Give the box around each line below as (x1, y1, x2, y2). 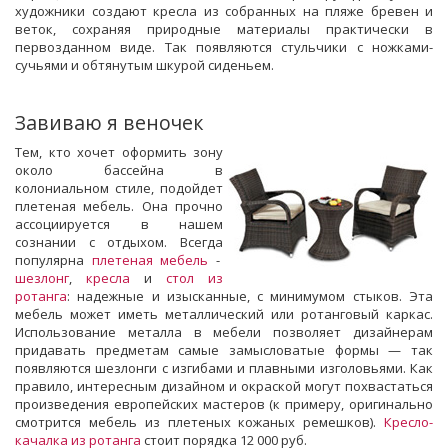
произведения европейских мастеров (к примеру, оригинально (15, 394, 433, 413)
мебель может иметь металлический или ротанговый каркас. (15, 304, 433, 323)
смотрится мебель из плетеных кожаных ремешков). (15, 412, 384, 431)
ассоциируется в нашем (15, 214, 223, 233)
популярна (15, 250, 92, 269)
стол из (166, 268, 223, 287)
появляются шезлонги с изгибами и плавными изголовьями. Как (15, 358, 433, 377)
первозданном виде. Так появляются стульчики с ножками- (15, 37, 433, 56)
